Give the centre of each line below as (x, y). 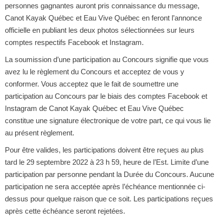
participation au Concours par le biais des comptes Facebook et (106, 96)
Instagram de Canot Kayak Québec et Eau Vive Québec (94, 108)
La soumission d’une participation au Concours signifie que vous (107, 59)
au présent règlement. (39, 132)
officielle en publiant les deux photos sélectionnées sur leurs (99, 30)
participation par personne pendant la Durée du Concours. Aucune (109, 174)
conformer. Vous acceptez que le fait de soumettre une (91, 84)
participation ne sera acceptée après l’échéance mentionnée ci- (105, 186)
